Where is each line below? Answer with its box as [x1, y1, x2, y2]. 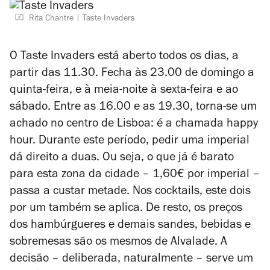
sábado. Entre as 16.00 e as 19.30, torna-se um [10, 102, 257, 114]
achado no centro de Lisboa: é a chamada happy [10, 119, 258, 131]
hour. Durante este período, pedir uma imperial [10, 136, 250, 148]
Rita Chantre [29, 15, 74, 24]
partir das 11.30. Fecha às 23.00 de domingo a [10, 68, 254, 80]
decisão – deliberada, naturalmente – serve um [10, 254, 253, 266]
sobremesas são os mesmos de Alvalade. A [10, 237, 227, 249]
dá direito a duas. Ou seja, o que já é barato [10, 152, 234, 165]
